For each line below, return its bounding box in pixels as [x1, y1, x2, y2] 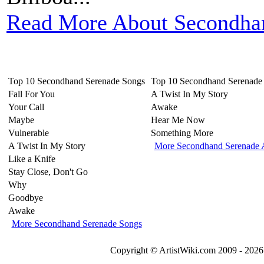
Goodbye [8, 193, 43, 203]
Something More [151, 128, 213, 138]
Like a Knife [8, 154, 55, 164]
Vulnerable [8, 128, 49, 138]
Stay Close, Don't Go [8, 167, 88, 177]
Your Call [8, 102, 44, 112]
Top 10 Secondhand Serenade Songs [8, 76, 145, 86]
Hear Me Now [151, 115, 205, 125]
